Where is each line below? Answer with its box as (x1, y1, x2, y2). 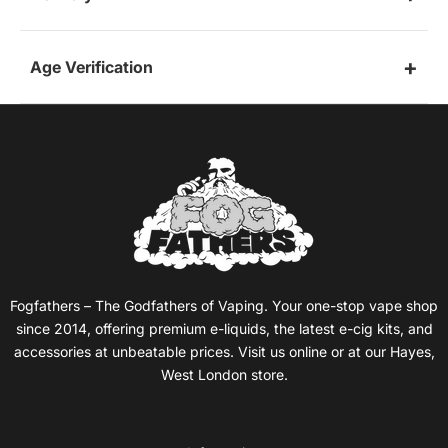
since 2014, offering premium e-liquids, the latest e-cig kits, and (15, 320, 433, 338)
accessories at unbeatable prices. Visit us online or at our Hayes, (13, 343, 435, 361)
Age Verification (30, 57, 153, 78)
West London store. (160, 366, 288, 384)
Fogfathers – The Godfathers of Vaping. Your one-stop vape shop (10, 297, 438, 315)
